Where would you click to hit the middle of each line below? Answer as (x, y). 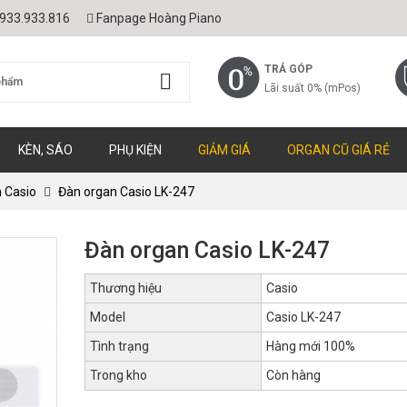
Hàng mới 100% (310, 346)
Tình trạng (119, 346)
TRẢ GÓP (288, 69)
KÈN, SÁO (45, 150)
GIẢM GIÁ (224, 150)
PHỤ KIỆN (135, 150)
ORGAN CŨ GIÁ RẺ (338, 150)
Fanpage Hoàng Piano (159, 18)
